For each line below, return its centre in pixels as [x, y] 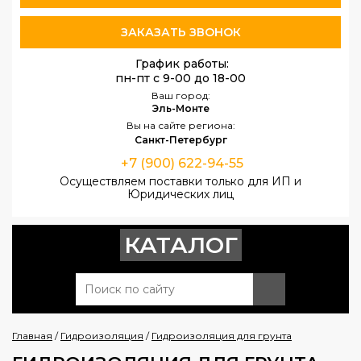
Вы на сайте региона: [180, 125]
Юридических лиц [180, 194]
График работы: [182, 64]
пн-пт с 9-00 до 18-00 [180, 78]
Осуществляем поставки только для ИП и [180, 181]
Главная [32, 336]
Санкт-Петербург [180, 140]
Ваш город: [180, 95]
